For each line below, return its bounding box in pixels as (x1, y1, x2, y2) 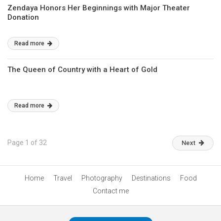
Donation (7, 13, 39, 22)
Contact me (92, 187, 129, 195)
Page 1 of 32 (7, 139, 47, 147)
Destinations (131, 174, 171, 183)
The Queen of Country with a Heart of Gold (7, 65, 157, 74)
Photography (81, 174, 122, 183)
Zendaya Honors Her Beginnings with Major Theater (7, 3, 190, 13)
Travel (53, 174, 72, 183)
